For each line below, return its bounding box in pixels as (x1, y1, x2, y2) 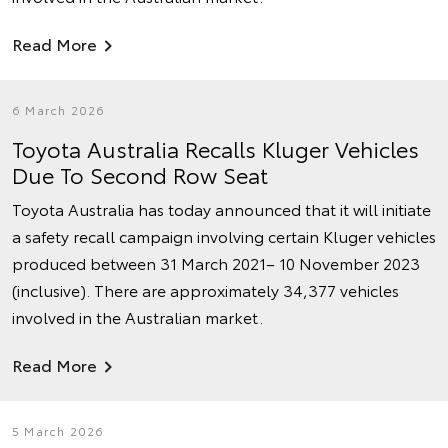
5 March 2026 (12, 422, 105, 439)
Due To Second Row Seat (12, 158, 268, 190)
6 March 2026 (12, 101, 106, 118)
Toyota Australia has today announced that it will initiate (12, 197, 431, 220)
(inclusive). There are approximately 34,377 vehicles (12, 278, 399, 301)
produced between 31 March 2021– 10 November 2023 (12, 251, 420, 274)
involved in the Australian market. (12, 305, 263, 328)
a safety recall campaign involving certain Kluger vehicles (12, 224, 436, 247)
